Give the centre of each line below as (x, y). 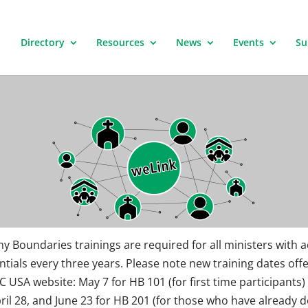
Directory (43, 42)
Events (249, 42)
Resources (120, 42)
